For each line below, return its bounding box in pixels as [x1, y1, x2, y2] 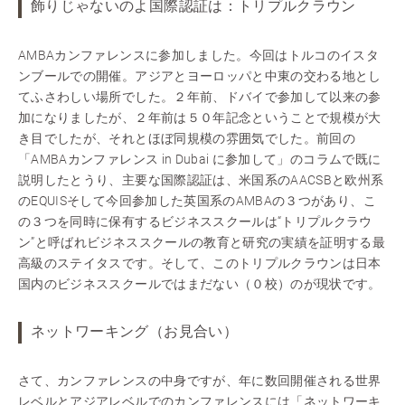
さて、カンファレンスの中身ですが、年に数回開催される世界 [18, 373, 381, 388]
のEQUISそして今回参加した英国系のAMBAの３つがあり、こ [18, 193, 376, 208]
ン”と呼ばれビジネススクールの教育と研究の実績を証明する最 [18, 235, 386, 250]
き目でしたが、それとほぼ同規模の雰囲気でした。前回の [18, 131, 356, 146]
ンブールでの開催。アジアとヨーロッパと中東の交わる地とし [18, 69, 381, 83]
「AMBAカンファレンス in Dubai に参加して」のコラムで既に [18, 152, 381, 166]
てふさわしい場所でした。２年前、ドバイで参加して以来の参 [18, 89, 381, 104]
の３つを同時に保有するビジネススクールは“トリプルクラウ [18, 214, 372, 229]
